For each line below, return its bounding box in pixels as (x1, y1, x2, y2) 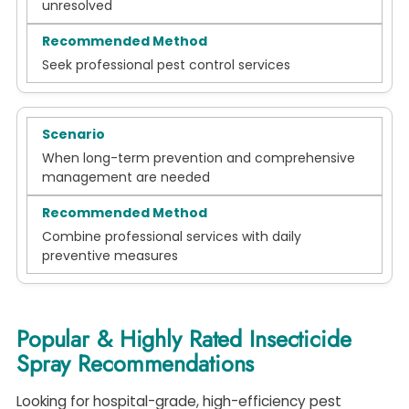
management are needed (42, 168, 210, 187)
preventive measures (42, 246, 178, 266)
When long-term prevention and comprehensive (42, 149, 355, 168)
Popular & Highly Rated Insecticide (16, 322, 351, 356)
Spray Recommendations (16, 347, 255, 381)
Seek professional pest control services (42, 56, 290, 75)
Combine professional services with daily (42, 227, 301, 246)
